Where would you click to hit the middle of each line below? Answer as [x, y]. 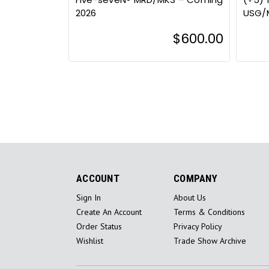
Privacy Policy [198, 227]
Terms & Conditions [209, 212]
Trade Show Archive [210, 241]
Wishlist [90, 241]
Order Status [99, 227]
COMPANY [195, 179]
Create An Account [109, 212]
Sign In [89, 198]
